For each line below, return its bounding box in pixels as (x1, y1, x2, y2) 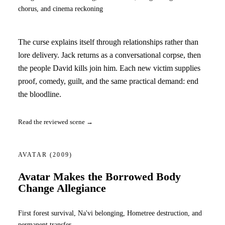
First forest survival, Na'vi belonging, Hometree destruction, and (18, 209, 202, 217)
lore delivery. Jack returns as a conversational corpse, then (18, 51, 201, 59)
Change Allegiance (18, 182, 106, 194)
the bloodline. (18, 90, 61, 98)
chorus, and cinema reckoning (18, 4, 103, 13)
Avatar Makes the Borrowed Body (18, 170, 181, 183)
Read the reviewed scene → (18, 118, 93, 126)
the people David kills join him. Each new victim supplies (18, 64, 200, 72)
